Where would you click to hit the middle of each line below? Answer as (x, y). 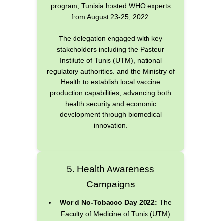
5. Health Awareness (110, 169)
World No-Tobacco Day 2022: (108, 203)
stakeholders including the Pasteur (110, 49)
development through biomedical (110, 114)
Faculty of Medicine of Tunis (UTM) (115, 214)
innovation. (110, 125)
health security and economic (110, 103)
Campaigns (110, 184)
